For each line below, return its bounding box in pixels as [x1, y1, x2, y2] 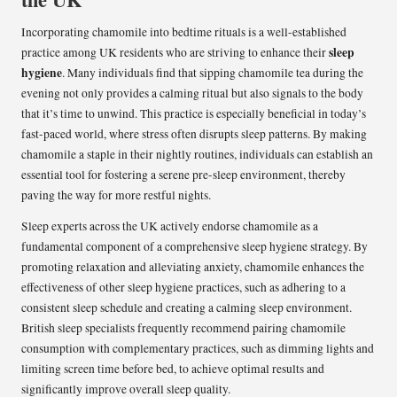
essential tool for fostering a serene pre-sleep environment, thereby [21, 167, 346, 183]
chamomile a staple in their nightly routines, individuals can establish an [21, 146, 373, 163]
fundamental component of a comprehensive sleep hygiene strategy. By [21, 238, 368, 255]
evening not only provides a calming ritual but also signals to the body [21, 85, 363, 102]
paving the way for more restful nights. [21, 187, 211, 204]
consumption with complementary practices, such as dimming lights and [21, 340, 374, 357]
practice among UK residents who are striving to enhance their [21, 44, 329, 61]
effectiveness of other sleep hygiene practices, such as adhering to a [21, 279, 346, 296]
